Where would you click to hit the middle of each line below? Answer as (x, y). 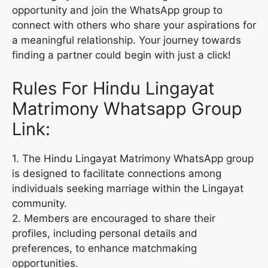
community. (39, 203)
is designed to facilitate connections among (117, 173)
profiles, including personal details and (105, 233)
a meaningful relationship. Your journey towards (127, 40)
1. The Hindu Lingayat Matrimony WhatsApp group (133, 158)
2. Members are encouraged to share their (114, 218)
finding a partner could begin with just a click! (121, 55)
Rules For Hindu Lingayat (113, 88)
